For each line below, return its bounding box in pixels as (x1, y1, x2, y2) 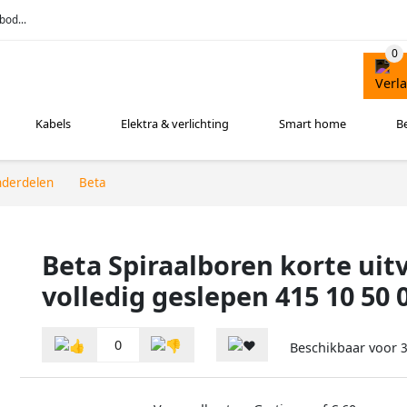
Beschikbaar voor (290, 339, 401, 357)
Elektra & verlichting (121, 115, 230, 133)
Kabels (35, 115, 72, 133)
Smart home (279, 115, 347, 133)
